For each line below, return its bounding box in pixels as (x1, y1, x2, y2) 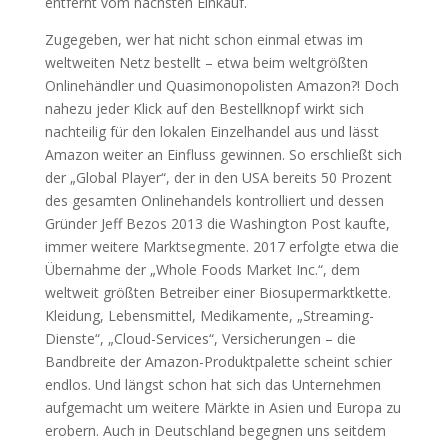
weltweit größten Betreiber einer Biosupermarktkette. (44, 282, 391, 302)
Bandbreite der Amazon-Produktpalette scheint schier (44, 351, 392, 371)
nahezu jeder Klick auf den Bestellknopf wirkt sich (44, 98, 364, 118)
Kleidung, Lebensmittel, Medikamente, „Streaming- (44, 305, 374, 325)
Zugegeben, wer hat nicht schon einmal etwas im (44, 29, 363, 49)
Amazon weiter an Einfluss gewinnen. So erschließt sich (44, 144, 402, 164)
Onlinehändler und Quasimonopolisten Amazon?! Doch (44, 75, 399, 95)
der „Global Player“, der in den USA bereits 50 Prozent (44, 167, 392, 187)
